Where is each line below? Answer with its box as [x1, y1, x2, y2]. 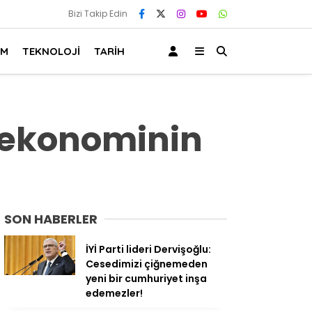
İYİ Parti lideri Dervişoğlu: [86, 242, 211, 256]
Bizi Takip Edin [68, 8, 127, 19]
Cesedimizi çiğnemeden [86, 257, 208, 271]
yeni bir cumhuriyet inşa [86, 272, 207, 286]
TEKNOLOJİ [22, 44, 80, 58]
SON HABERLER [4, 210, 97, 228]
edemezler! [86, 286, 143, 300]
